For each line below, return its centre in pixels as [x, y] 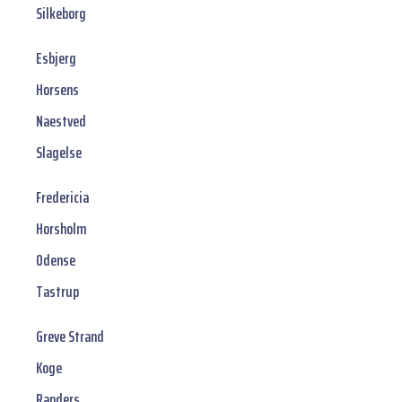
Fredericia [62, 198]
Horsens [57, 90]
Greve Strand [70, 337]
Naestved [61, 122]
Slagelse [59, 153]
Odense [56, 261]
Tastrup [57, 292]
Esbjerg [56, 59]
